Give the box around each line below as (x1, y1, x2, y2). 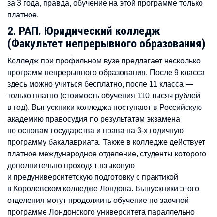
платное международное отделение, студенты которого (7, 149, 206, 158)
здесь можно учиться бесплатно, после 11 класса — (7, 79, 193, 88)
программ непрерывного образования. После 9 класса (7, 68, 205, 77)
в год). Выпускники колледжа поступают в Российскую (7, 103, 202, 111)
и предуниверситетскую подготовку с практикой (7, 172, 178, 181)
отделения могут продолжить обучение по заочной (7, 196, 189, 204)
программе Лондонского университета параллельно (7, 207, 195, 216)
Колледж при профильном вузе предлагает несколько (7, 56, 201, 65)
